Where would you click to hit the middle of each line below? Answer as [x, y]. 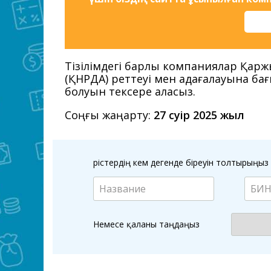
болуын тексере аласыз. [130, 91]
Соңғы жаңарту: [109, 115]
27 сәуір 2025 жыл [199, 115]
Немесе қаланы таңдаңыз [146, 224]
